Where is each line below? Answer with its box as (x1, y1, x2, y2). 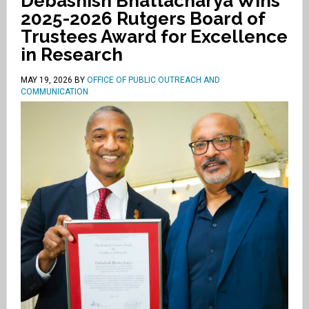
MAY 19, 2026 (20, 75, 72, 85)
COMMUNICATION (20, 87, 88, 97)
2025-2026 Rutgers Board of (20, 8, 265, 29)
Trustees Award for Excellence (20, 26, 288, 47)
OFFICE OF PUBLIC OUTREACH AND (86, 75, 220, 85)
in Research (20, 44, 123, 65)
